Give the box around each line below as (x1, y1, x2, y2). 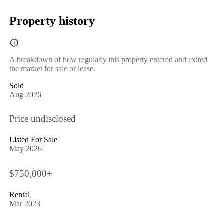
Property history (9, 14, 95, 27)
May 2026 (9, 144, 42, 153)
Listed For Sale (9, 135, 57, 144)
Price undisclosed (9, 113, 76, 124)
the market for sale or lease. (9, 64, 95, 73)
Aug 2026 (9, 90, 41, 99)
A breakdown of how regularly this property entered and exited (9, 55, 207, 64)
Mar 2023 (9, 199, 40, 208)
